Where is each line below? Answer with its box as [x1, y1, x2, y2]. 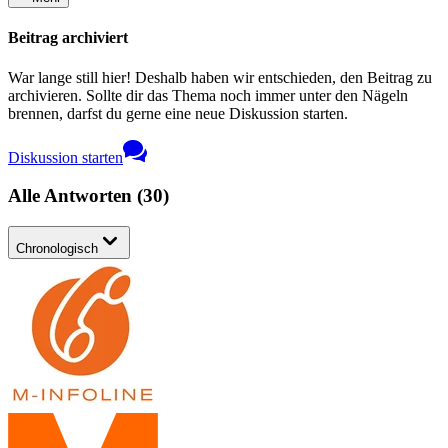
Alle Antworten [8, 185, 137, 207]
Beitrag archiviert [8, 29, 128, 47]
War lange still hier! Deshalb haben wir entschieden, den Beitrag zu [8, 68, 432, 86]
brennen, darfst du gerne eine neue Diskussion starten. [8, 104, 348, 122]
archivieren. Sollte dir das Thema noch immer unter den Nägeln [8, 86, 408, 104]
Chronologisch [16, 241, 98, 257]
